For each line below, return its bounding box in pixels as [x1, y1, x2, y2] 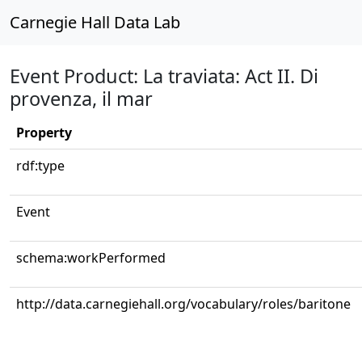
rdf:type [16, 157, 65, 175]
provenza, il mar [10, 86, 153, 112]
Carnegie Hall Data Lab [10, 11, 180, 33]
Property [16, 124, 72, 141]
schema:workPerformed [16, 249, 166, 267]
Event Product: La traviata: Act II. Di [10, 63, 318, 89]
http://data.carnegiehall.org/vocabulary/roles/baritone [16, 295, 351, 313]
